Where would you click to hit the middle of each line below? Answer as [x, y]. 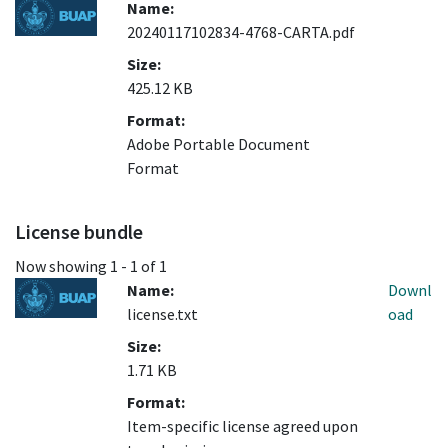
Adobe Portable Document [218, 144]
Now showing [62, 266]
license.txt [162, 314]
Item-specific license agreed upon [242, 426]
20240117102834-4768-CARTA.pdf [241, 32]
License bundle [79, 232]
